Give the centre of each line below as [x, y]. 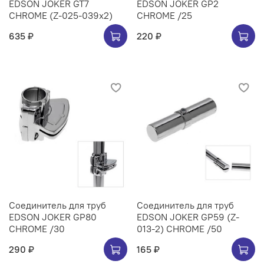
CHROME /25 [164, 16]
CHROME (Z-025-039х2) [81, 16]
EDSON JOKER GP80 [53, 217]
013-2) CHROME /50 [179, 229]
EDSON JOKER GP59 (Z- [188, 217]
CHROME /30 [37, 229]
